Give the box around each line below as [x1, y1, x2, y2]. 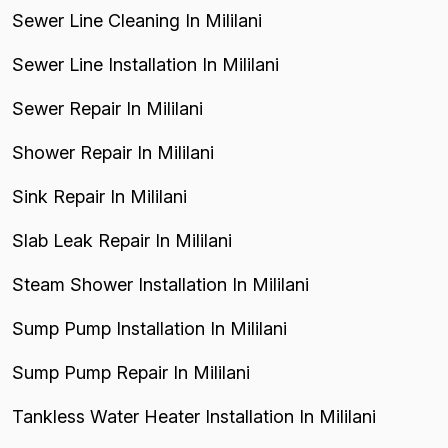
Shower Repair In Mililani [12, 141, 214, 163]
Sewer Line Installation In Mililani [12, 53, 279, 75]
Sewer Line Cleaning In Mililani [12, 9, 262, 31]
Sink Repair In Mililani [12, 185, 187, 207]
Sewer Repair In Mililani [12, 97, 203, 119]
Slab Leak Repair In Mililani [12, 229, 232, 251]
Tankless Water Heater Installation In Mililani [12, 405, 376, 427]
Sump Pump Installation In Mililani [12, 317, 287, 339]
